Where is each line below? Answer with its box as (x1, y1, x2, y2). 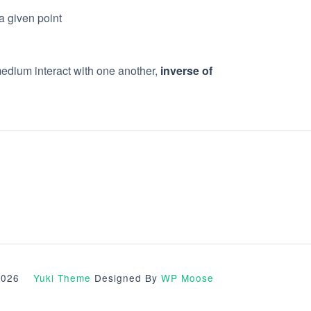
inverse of (160, 62, 212, 78)
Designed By (91, 271, 161, 285)
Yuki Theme (33, 271, 91, 285)
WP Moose (161, 271, 214, 285)
